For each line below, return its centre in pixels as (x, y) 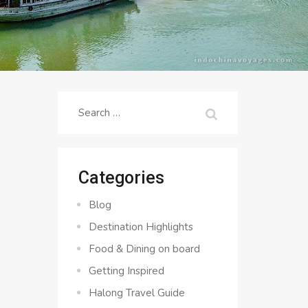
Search (93, 109)
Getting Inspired (126, 271)
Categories (121, 178)
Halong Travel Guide (136, 293)
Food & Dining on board (144, 249)
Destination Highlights (141, 227)
